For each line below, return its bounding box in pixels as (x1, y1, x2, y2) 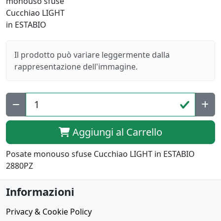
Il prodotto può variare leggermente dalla (14, 49, 170, 61)
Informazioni (6, 184, 74, 199)
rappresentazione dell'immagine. (14, 61, 138, 73)
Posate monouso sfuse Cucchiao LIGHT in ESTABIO (6, 148, 195, 160)
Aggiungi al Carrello (70, 125, 162, 139)
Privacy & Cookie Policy (6, 206, 92, 218)
